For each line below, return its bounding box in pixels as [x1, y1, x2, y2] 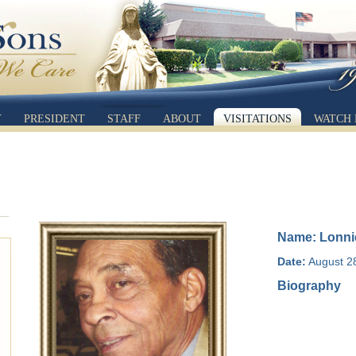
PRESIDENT [23, 112, 85, 125]
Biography [277, 279, 341, 292]
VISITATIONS [222, 112, 292, 125]
